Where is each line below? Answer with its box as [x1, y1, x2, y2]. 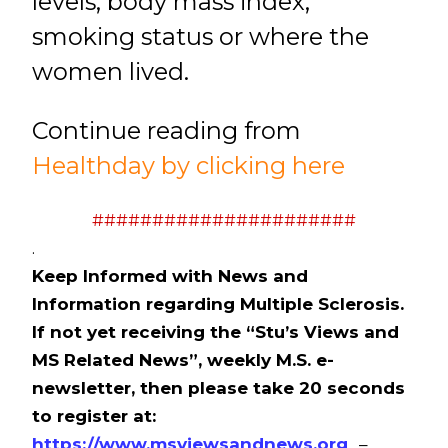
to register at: [31, 406, 156, 427]
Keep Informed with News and [31, 266, 308, 287]
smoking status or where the [31, 21, 369, 51]
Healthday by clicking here [31, 150, 345, 180]
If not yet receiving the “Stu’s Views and [31, 322, 399, 343]
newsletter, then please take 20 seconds [31, 378, 405, 399]
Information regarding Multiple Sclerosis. [31, 294, 404, 315]
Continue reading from [31, 115, 301, 145]
